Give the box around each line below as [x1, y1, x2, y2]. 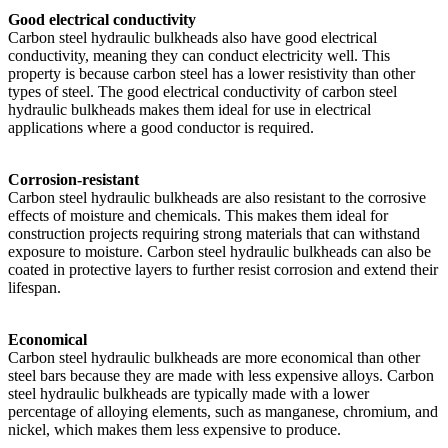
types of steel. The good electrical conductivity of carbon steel [8, 82, 397, 100]
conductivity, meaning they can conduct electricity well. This [8, 46, 390, 64]
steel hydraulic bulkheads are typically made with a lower [8, 384, 369, 402]
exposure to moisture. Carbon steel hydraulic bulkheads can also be [8, 242, 431, 260]
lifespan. [8, 278, 61, 296]
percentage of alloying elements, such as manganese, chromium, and [8, 402, 438, 420]
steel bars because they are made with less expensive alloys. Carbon [8, 366, 434, 384]
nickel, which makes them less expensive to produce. [8, 420, 341, 438]
